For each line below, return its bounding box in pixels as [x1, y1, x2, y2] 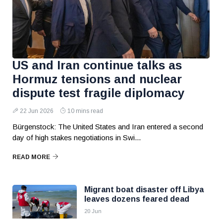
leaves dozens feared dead [84, 195, 189, 203]
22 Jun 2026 [20, 108, 54, 114]
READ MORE [12, 154, 50, 161]
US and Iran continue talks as [12, 58, 182, 72]
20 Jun [84, 208, 102, 214]
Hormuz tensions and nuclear [12, 72, 182, 86]
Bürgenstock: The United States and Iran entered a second [12, 122, 203, 131]
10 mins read [67, 108, 103, 114]
